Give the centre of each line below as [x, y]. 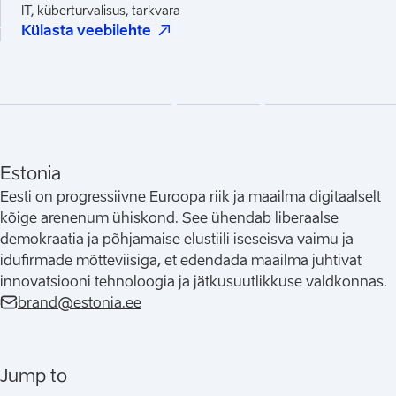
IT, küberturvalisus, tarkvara [101, 10]
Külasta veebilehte [86, 30]
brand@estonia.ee [80, 302]
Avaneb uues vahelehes [262, 29]
